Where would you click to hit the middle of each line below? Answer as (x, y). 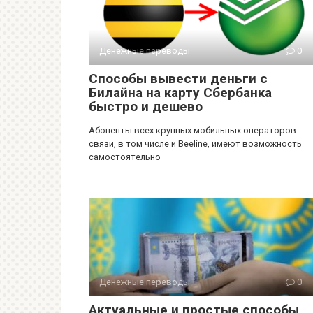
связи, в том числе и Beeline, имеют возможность (195, 144)
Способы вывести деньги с (178, 79)
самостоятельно (125, 157)
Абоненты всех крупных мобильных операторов (192, 130)
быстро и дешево (146, 107)
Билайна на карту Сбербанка (180, 93)
